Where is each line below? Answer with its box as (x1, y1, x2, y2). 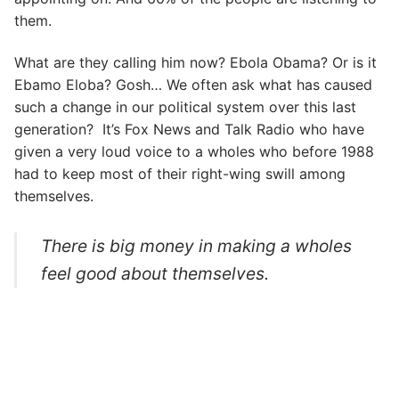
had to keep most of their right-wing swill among (14, 165, 346, 183)
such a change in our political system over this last (14, 98, 356, 117)
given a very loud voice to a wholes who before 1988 (14, 142, 374, 161)
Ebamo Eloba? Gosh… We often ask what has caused (14, 76, 372, 94)
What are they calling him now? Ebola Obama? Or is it (14, 53, 377, 72)
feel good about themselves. (41, 262, 270, 284)
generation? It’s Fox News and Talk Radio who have (14, 120, 364, 139)
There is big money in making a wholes (41, 234, 353, 256)
